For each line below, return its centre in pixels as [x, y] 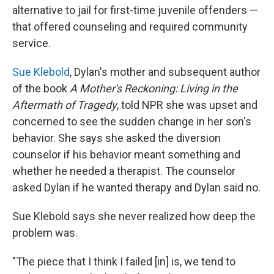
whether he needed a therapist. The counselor [124, 171]
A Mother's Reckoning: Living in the [154, 88]
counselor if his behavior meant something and [126, 154]
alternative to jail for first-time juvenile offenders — [135, 10]
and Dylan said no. [217, 187]
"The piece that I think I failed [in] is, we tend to [124, 261]
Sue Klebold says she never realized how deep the [134, 216]
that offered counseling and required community [130, 26]
